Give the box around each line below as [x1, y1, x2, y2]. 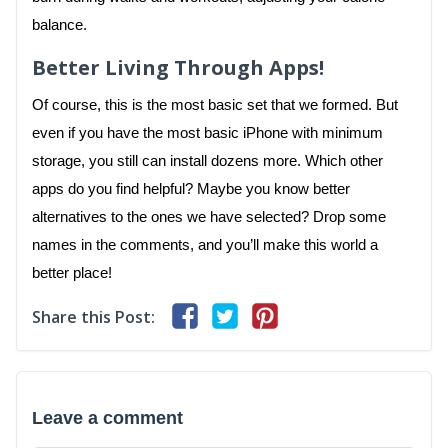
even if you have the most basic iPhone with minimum [32, 124, 383, 141]
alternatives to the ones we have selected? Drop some [32, 208, 386, 225]
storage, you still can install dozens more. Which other [32, 152, 383, 169]
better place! [32, 264, 112, 281]
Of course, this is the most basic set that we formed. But [32, 96, 398, 113]
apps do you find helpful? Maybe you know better [32, 180, 350, 197]
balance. [32, 16, 87, 33]
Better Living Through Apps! [32, 53, 324, 81]
